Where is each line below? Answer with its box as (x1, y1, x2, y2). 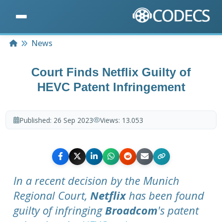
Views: (100, 115, 122, 125)
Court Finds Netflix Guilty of (31, 65, 191, 79)
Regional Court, (13, 187, 91, 203)
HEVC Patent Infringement (37, 80, 185, 94)
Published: (19, 115, 54, 125)
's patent (158, 202, 199, 218)
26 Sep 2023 (53, 115, 93, 125)
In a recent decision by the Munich (13, 172, 180, 188)
